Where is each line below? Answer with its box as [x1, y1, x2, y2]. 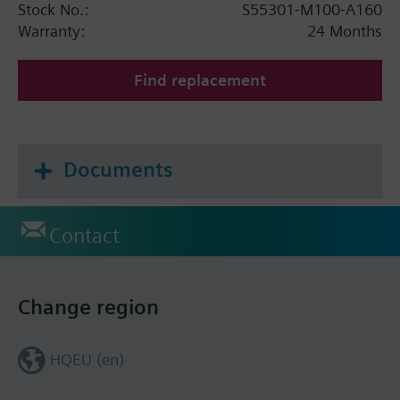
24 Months [307, 21, 382, 40]
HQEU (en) [49, 349, 124, 369]
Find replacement [134, 70, 266, 89]
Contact [49, 222, 120, 248]
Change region [18, 294, 159, 320]
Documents [63, 156, 172, 182]
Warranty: [18, 21, 85, 40]
